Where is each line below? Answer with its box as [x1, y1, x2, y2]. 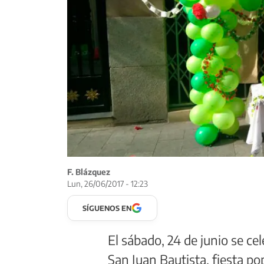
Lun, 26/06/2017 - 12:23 [67, 179, 148, 189]
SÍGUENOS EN [82, 203, 131, 213]
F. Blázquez [67, 167, 110, 177]
